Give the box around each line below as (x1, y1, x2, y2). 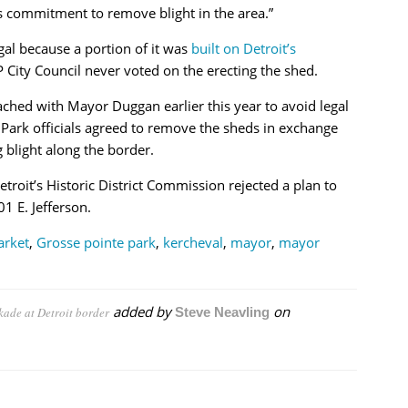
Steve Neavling (174, 303, 270, 320)
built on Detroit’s (190, 38, 296, 57)
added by (108, 301, 175, 321)
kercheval (162, 232, 223, 251)
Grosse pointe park (36, 232, 156, 251)
